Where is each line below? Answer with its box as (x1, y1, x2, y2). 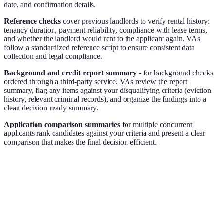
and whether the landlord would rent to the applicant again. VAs (4, 35, 200, 43)
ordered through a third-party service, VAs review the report (4, 77, 187, 86)
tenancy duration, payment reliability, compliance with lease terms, (4, 26, 207, 35)
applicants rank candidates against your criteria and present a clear (4, 129, 205, 138)
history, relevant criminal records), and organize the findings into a (4, 95, 206, 104)
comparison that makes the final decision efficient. (4, 138, 157, 146)
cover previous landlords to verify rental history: (61, 17, 210, 26)
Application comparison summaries (4, 120, 120, 129)
